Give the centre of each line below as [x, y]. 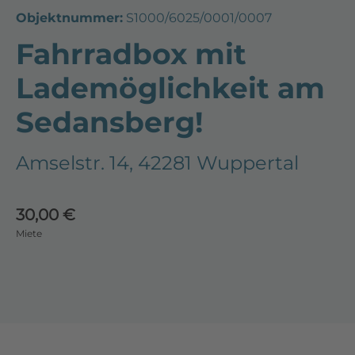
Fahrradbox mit [131, 54]
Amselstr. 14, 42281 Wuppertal [157, 163]
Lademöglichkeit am [170, 88]
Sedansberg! [109, 122]
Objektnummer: [69, 18]
